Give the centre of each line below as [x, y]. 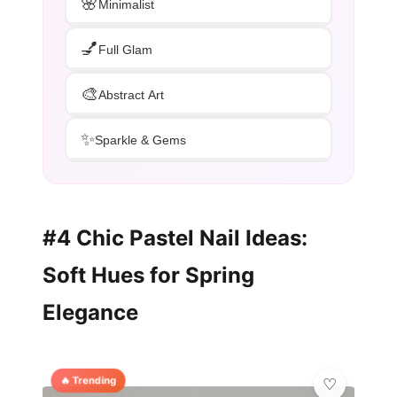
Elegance [90, 313]
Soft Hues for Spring [148, 276]
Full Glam [125, 49]
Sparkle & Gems [140, 140]
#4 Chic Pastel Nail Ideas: [175, 238]
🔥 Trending [88, 381]
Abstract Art [131, 94]
